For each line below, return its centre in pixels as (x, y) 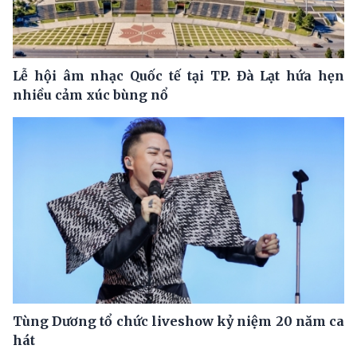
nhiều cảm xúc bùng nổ (90, 94)
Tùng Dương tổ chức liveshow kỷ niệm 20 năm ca (178, 321)
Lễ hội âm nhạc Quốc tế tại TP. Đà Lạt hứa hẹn (178, 75)
